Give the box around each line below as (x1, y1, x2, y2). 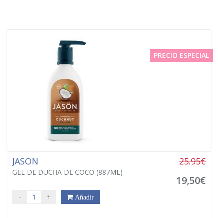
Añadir (73, 193, 94, 200)
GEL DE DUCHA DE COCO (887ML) (12, 167, 123, 177)
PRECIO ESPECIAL (154, 50, 209, 60)
